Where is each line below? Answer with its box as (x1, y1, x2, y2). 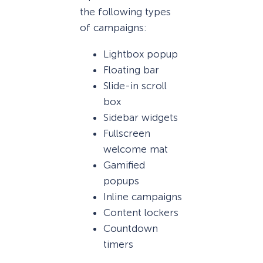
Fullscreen (103, 127, 150, 139)
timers (103, 238, 133, 250)
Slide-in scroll (103, 79, 167, 92)
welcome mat (103, 143, 168, 155)
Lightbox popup (103, 48, 178, 60)
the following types (80, 6, 171, 18)
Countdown (103, 222, 158, 234)
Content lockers (103, 206, 178, 218)
